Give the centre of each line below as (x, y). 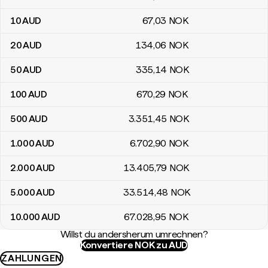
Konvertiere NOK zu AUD (134, 245)
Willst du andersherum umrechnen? (134, 234)
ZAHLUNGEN (32, 258)
